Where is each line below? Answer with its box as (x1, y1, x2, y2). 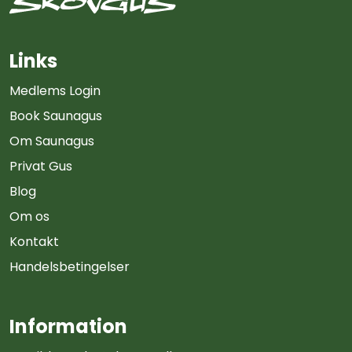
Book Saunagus (9, 106, 102, 125)
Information (9, 313, 127, 339)
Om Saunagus (9, 131, 94, 150)
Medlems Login (9, 81, 101, 100)
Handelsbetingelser (9, 257, 130, 276)
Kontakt (9, 232, 59, 251)
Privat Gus (9, 156, 72, 175)
